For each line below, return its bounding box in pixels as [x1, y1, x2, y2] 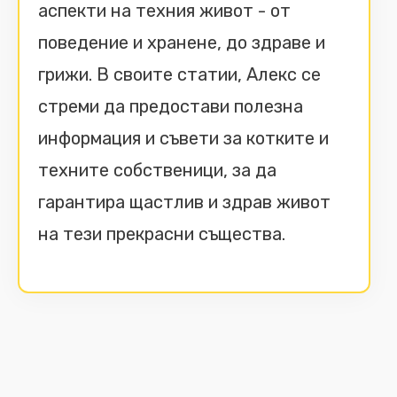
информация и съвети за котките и [38, 128, 329, 149]
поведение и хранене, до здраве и [38, 32, 325, 53]
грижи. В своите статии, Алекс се [38, 64, 321, 85]
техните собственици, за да [38, 160, 276, 181]
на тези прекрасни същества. [38, 223, 285, 245]
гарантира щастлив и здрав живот [38, 191, 331, 213]
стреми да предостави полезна [38, 96, 303, 117]
